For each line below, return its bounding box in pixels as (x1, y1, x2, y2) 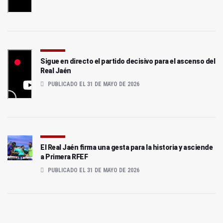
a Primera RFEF (40, 152, 88, 161)
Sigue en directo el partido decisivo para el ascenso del (40, 57, 215, 65)
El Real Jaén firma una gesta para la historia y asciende (40, 143, 213, 151)
